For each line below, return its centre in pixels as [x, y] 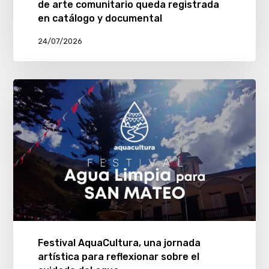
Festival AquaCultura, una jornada [119, 243]
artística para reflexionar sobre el [118, 257]
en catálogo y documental [100, 18]
